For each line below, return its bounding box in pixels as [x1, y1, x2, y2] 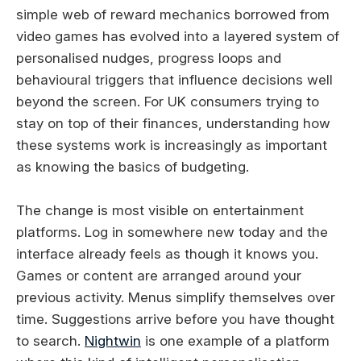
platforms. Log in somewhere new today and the [16, 224, 328, 241]
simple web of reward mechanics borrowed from [16, 6, 330, 23]
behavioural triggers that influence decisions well [16, 71, 333, 88]
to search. [16, 333, 85, 350]
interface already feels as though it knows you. [16, 246, 318, 263]
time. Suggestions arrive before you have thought [16, 311, 334, 328]
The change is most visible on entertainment [16, 202, 304, 219]
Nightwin [85, 333, 141, 350]
